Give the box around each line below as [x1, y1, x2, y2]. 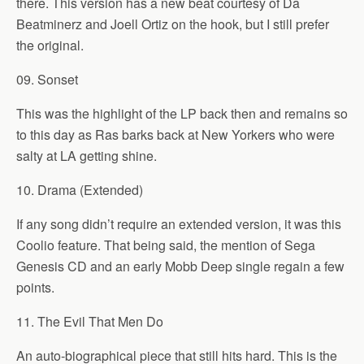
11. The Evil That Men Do [16, 312, 163, 331]
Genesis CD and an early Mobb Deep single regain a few [16, 257, 344, 275]
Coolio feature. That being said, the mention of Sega [16, 236, 315, 254]
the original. [16, 36, 84, 54]
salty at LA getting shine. [16, 146, 157, 165]
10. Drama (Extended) [16, 180, 143, 199]
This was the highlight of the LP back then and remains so [16, 104, 348, 123]
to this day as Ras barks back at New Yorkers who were [16, 125, 335, 144]
